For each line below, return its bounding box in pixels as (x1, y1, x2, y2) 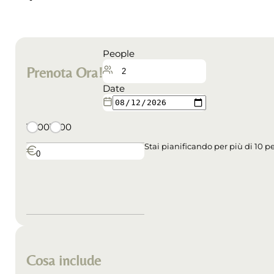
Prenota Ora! (26, 64, 103, 81)
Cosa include (26, 252, 101, 269)
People (102, 48, 135, 59)
